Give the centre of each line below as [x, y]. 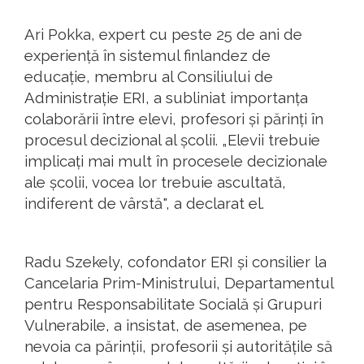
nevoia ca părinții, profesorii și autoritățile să [178, 347]
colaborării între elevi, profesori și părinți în [174, 119]
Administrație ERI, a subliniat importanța [166, 98]
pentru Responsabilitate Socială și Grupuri [173, 304]
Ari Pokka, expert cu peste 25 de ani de [163, 35]
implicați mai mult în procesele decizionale [176, 161]
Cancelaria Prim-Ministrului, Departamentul [179, 283]
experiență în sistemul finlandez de [147, 56]
